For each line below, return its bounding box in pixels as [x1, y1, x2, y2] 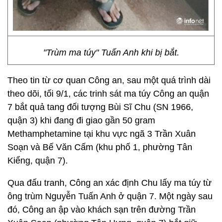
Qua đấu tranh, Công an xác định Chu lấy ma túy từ [7, 178, 212, 188]
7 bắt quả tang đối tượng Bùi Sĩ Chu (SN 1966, [7, 102, 193, 112]
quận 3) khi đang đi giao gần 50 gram [7, 115, 155, 125]
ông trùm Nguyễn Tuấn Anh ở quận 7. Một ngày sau [7, 191, 213, 201]
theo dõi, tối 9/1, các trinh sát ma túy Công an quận [7, 89, 209, 99]
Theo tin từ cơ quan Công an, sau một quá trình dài [7, 75, 211, 85]
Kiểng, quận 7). [7, 156, 68, 166]
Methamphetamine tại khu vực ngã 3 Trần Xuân [7, 129, 196, 139]
